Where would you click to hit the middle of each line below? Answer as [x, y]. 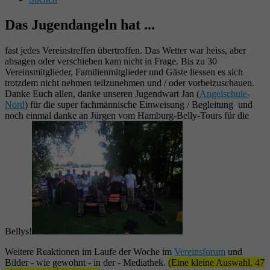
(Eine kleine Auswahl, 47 [216, 262]
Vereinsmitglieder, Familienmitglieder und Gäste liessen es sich [124, 72]
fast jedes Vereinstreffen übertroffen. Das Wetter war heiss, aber [125, 50]
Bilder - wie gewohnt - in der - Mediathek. [86, 262]
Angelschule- [225, 93]
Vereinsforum [200, 251]
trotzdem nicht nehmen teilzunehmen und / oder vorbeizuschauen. [130, 83]
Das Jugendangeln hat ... [80, 24]
